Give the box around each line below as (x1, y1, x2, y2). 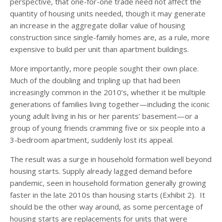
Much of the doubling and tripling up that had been (10, 75, 180, 86)
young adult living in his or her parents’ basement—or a (10, 111, 198, 121)
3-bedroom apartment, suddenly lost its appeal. (10, 135, 173, 145)
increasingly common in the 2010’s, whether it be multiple (10, 87, 206, 98)
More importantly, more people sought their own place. (10, 63, 201, 74)
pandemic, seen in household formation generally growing (10, 178, 206, 188)
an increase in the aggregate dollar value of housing (10, 20, 185, 31)
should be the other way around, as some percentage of (10, 202, 203, 212)
